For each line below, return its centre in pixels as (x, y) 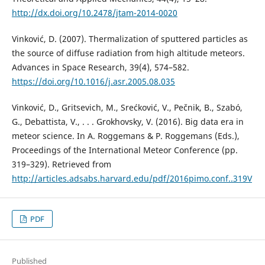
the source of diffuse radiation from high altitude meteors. (128, 53)
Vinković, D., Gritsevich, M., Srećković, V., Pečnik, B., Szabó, (127, 107)
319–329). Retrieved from (61, 164)
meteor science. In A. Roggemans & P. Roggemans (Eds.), (125, 135)
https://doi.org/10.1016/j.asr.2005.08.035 (93, 81)
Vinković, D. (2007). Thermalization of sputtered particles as (130, 38)
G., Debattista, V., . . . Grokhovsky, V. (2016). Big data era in (127, 121)
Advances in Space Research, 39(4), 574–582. (100, 67)
